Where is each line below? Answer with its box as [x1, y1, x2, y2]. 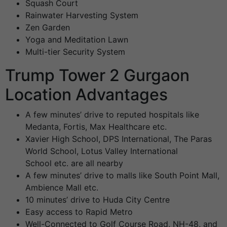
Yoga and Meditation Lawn [25, 34, 128, 45]
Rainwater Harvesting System [25, 10, 138, 21]
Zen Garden [25, 22, 70, 33]
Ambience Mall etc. [25, 182, 98, 193]
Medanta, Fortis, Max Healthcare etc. [25, 122, 167, 132]
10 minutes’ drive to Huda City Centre [25, 195, 170, 205]
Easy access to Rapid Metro [25, 207, 133, 217]
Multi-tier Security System [25, 47, 125, 57]
